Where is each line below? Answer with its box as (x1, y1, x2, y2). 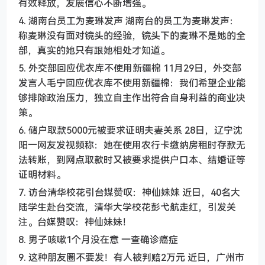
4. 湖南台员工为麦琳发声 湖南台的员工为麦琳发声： (18, 14, 239, 28)
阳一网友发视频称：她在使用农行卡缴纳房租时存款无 (18, 138, 245, 152)
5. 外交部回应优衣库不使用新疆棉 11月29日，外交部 (18, 62, 241, 75)
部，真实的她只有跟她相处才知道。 (18, 44, 170, 57)
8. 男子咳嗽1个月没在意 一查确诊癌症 (18, 233, 178, 247)
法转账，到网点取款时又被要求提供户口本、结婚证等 (18, 153, 245, 167)
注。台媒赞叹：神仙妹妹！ (18, 215, 132, 229)
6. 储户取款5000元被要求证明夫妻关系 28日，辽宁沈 (18, 124, 243, 137)
